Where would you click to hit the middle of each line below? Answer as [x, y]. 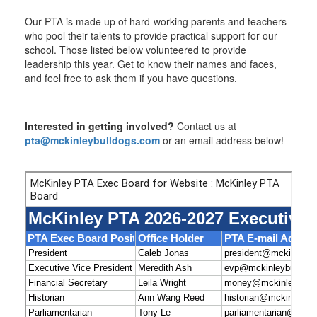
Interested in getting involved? [101, 126]
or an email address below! [222, 140]
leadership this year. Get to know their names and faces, [151, 63]
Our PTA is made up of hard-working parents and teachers [156, 21]
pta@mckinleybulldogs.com [92, 140]
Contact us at [207, 126]
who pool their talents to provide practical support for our [151, 35]
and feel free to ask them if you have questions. [131, 77]
